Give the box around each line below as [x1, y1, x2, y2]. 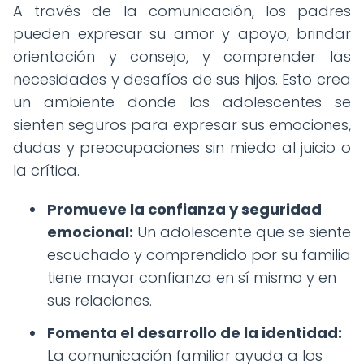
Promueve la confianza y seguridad [47, 199, 322, 219]
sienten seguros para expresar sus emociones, [13, 115, 351, 135]
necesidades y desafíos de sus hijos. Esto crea [13, 69, 351, 89]
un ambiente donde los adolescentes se [13, 92, 351, 112]
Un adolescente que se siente [133, 222, 351, 242]
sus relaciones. [47, 290, 152, 310]
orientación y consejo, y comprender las [13, 46, 351, 67]
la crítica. [13, 160, 80, 180]
